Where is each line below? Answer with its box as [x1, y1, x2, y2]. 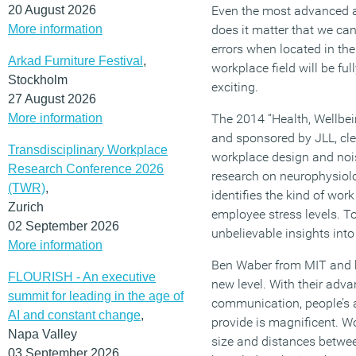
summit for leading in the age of [8, 288, 184, 303]
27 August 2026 [8, 91, 96, 106]
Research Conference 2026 [8, 161, 164, 176]
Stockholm [8, 72, 68, 87]
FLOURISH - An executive [8, 269, 156, 284]
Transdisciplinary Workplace [8, 142, 168, 157]
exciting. [211, 79, 258, 95]
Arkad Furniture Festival [8, 53, 143, 68]
